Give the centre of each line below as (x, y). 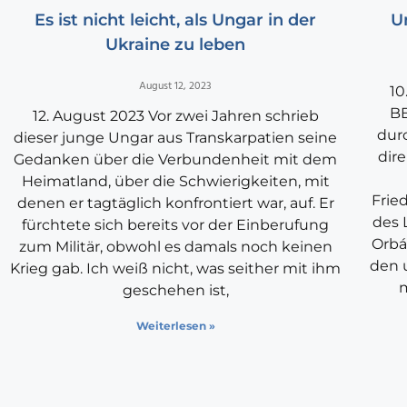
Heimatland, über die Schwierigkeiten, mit (175, 182)
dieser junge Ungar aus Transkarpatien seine (176, 138)
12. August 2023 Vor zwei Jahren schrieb (175, 116)
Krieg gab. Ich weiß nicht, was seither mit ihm (176, 269)
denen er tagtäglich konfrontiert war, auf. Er (175, 203)
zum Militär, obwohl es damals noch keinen (175, 247)
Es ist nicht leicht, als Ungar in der (176, 20)
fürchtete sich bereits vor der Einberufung (176, 225)
